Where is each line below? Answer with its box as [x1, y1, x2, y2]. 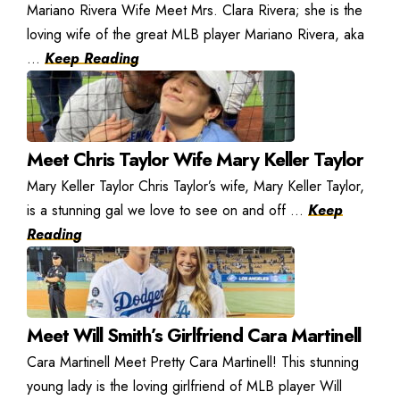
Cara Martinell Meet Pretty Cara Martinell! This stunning [27, 351, 359, 372]
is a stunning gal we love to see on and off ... [27, 199, 308, 221]
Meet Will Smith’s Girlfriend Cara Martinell [27, 321, 361, 349]
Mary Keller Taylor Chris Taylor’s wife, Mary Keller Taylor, [27, 175, 364, 196]
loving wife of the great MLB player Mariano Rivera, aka [27, 23, 364, 45]
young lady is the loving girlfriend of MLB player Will [27, 375, 342, 396]
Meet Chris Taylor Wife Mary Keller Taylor [27, 146, 363, 173]
